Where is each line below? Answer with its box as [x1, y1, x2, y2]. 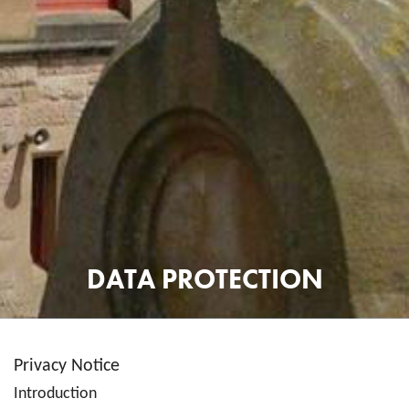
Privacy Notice [14, 357, 120, 376]
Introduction [14, 385, 97, 404]
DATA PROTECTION [86, 261, 323, 298]
